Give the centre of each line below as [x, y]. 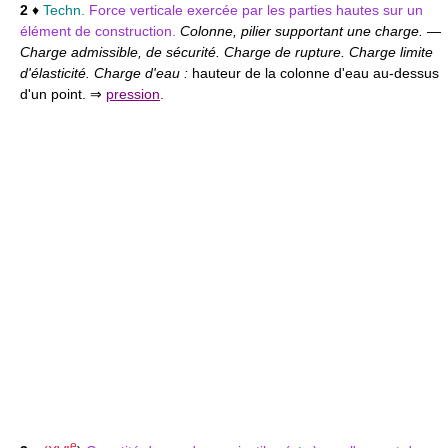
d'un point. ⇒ [61, 93]
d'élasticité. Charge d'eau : [106, 72]
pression [133, 93]
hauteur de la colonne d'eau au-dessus [315, 72]
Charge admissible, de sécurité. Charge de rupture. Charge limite [226, 51]
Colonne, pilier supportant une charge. [303, 30]
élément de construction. [100, 30]
